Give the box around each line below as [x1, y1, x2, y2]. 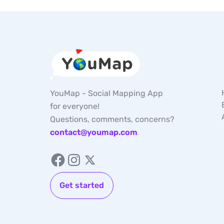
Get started [59, 180, 104, 190]
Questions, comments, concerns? [49, 114, 174, 124]
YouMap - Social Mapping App [49, 88, 163, 98]
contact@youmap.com [49, 127, 137, 137]
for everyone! [49, 101, 99, 111]
